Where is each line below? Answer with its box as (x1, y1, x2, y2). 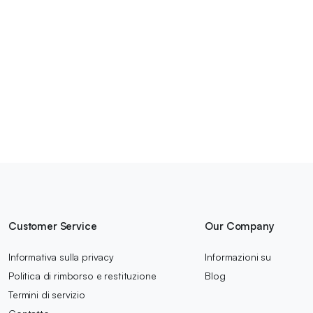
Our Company (205, 219, 275, 233)
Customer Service (8, 219, 97, 233)
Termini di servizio (8, 289, 85, 300)
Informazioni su (205, 251, 271, 263)
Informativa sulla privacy (8, 251, 114, 263)
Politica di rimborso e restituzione (8, 270, 156, 282)
